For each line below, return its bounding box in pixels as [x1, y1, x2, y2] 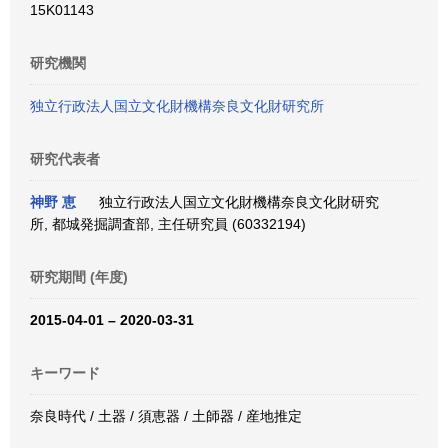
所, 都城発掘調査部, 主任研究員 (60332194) [30, 216, 306, 232]
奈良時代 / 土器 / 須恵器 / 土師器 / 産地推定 [30, 408, 302, 424]
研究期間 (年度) [30, 269, 128, 285]
